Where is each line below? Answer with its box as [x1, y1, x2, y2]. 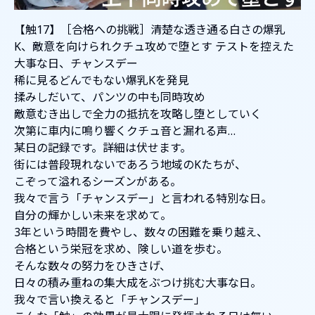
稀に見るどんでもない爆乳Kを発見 [14, 72, 189, 89]
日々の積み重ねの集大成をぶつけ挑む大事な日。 [14, 275, 262, 291]
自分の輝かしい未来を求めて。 [14, 207, 172, 224]
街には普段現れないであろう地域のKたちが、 [14, 157, 246, 173]
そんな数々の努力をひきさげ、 [14, 258, 171, 274]
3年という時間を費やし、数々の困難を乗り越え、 [14, 224, 268, 240]
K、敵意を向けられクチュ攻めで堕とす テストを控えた [14, 39, 294, 55]
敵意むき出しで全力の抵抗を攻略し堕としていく [14, 106, 262, 122]
